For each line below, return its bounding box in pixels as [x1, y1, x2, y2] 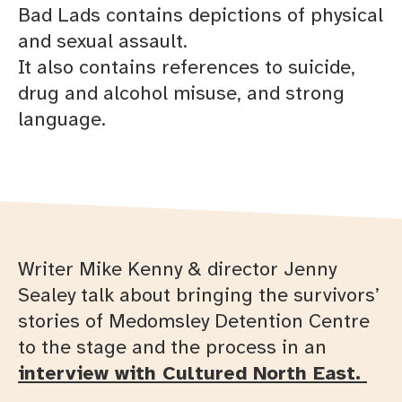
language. [18, 107, 106, 132]
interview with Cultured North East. [18, 360, 367, 385]
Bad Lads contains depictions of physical [18, 3, 383, 28]
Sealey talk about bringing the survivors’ [18, 282, 380, 307]
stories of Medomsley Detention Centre [18, 308, 370, 333]
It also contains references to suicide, [18, 55, 355, 80]
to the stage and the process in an [18, 334, 327, 359]
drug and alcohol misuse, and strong [18, 81, 345, 106]
